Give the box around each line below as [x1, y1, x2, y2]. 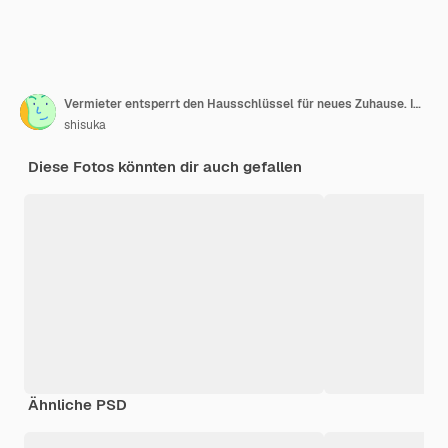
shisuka [64, 116, 106, 133]
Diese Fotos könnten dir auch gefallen [28, 156, 302, 176]
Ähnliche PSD [28, 394, 127, 414]
